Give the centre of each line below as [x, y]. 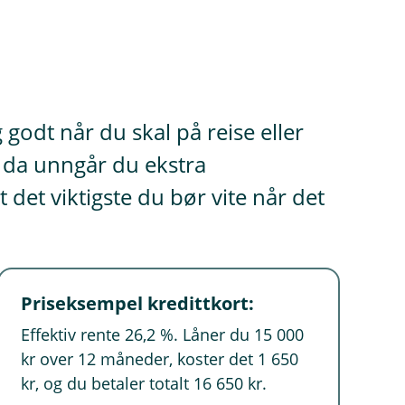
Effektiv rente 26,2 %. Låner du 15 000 [163, 334]
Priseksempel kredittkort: [138, 303]
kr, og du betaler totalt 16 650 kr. [144, 383]
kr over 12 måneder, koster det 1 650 [160, 359]
